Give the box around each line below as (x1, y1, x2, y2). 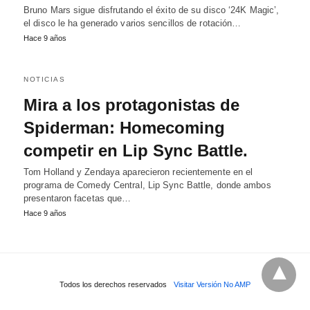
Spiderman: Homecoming (24, 118, 225, 137)
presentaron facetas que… (24, 193, 131, 203)
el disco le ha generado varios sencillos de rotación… (24, 18, 241, 28)
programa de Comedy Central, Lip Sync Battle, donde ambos (24, 180, 271, 190)
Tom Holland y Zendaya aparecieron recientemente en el (24, 167, 253, 177)
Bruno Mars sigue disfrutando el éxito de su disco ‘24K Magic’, (24, 5, 280, 15)
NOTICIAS (24, 75, 65, 83)
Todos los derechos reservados (60, 280, 167, 289)
